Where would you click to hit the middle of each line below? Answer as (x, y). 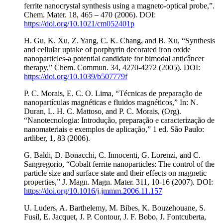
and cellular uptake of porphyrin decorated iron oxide (107, 50)
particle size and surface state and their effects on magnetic (115, 173)
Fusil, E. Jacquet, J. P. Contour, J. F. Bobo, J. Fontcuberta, (115, 217)
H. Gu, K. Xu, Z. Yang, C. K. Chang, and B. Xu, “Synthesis (119, 41)
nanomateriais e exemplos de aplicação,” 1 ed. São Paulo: (114, 129)
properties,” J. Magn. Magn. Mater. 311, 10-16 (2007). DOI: (118, 182)
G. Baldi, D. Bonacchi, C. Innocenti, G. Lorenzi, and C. (112, 155)
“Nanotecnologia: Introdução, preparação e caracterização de (119, 120)
